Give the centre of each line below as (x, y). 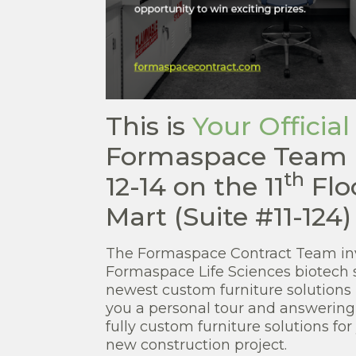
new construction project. (196, 344)
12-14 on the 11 (194, 186)
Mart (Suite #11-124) (228, 216)
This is (149, 126)
